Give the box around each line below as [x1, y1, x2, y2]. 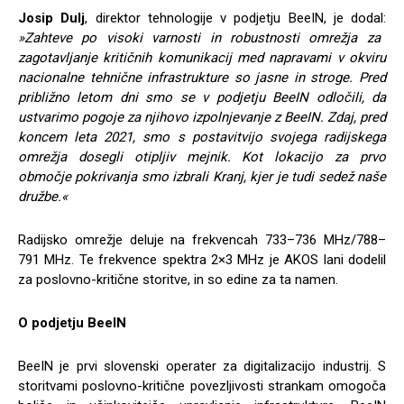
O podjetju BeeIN [18, 315, 126, 332]
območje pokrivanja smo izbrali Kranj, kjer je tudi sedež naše [18, 169, 386, 186]
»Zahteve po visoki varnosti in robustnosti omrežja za [18, 30, 381, 47]
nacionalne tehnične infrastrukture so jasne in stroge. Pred [18, 69, 386, 87]
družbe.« [18, 188, 68, 206]
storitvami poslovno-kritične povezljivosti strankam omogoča [18, 378, 386, 395]
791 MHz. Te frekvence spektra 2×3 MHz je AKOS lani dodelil [18, 252, 386, 269]
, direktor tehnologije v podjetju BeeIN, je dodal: [85, 10, 386, 27]
